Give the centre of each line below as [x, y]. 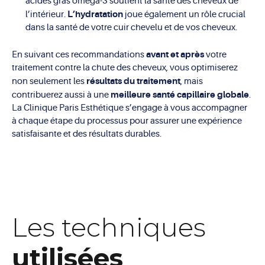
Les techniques [109, 227]
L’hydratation [96, 14]
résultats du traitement [133, 81]
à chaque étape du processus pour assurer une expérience [127, 121]
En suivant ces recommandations [79, 54]
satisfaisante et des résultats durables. [87, 134]
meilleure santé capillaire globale [180, 94]
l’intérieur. [46, 15]
